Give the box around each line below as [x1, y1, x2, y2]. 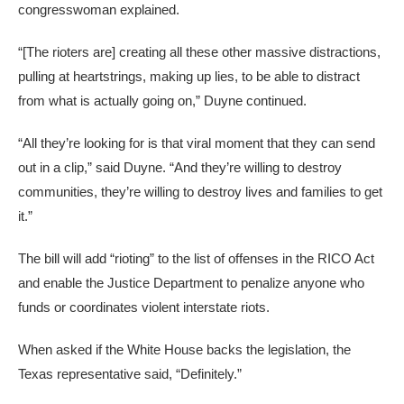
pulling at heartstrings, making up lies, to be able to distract [18, 69, 360, 84]
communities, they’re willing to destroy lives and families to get [18, 184, 382, 199]
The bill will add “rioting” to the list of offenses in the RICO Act [18, 251, 374, 266]
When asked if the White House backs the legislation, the [18, 342, 351, 357]
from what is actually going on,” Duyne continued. [18, 93, 314, 108]
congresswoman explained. [18, 2, 187, 17]
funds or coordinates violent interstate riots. [18, 299, 270, 315]
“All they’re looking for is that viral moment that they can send [18, 135, 375, 151]
